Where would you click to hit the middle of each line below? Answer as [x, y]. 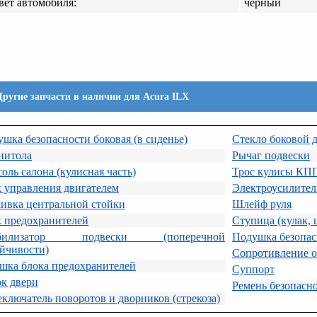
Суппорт [253, 269]
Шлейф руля [262, 204]
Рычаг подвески [271, 155]
